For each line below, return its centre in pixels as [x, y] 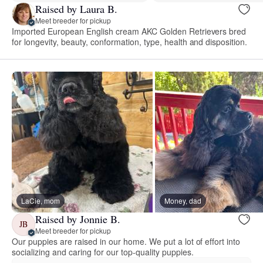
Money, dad [183, 200]
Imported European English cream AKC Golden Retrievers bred [129, 31]
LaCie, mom [41, 200]
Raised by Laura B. [76, 9]
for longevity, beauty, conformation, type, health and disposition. [130, 41]
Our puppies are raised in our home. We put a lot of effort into [126, 241]
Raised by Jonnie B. [78, 219]
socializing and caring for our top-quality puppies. [103, 252]
